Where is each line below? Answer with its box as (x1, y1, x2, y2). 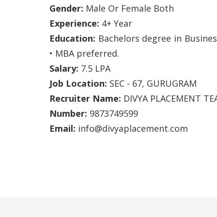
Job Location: (49, 77, 107, 89)
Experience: (49, 17, 99, 29)
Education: (49, 32, 95, 44)
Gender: (49, 2, 83, 14)
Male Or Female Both (83, 2, 174, 14)
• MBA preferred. (49, 47, 119, 59)
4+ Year (99, 17, 132, 29)
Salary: (49, 62, 78, 74)
